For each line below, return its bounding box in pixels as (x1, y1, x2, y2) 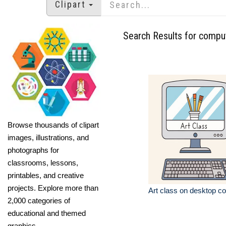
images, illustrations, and (8, 133, 89, 142)
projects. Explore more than (8, 183, 98, 192)
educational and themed (8, 208, 86, 217)
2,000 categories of (8, 196, 70, 205)
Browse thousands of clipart (8, 120, 99, 129)
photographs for (8, 145, 59, 154)
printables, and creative (8, 171, 84, 180)
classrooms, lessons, (8, 158, 78, 167)
